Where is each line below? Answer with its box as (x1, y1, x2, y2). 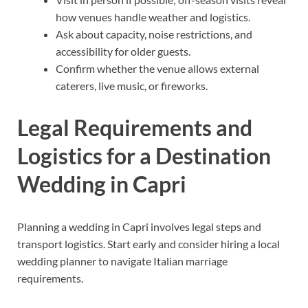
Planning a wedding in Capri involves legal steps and (17, 220, 261, 234)
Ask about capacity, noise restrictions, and (56, 27, 252, 41)
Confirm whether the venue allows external (56, 61, 259, 75)
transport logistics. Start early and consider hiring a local (17, 237, 280, 251)
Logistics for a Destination (17, 142, 271, 170)
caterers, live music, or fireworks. (56, 78, 208, 92)
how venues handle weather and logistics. (56, 10, 250, 23)
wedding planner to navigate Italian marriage (17, 254, 228, 268)
